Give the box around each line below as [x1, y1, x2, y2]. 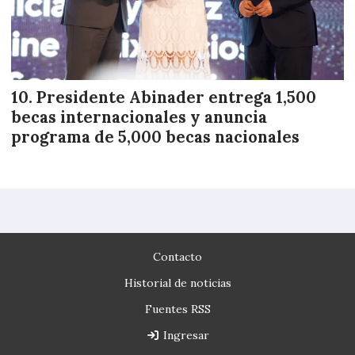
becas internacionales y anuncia [11, 107, 267, 128]
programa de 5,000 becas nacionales [11, 127, 300, 148]
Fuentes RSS [144, 302, 211, 317]
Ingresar [159, 328, 209, 343]
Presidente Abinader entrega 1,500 [36, 87, 316, 109]
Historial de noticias [124, 276, 231, 291]
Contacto [153, 250, 202, 265]
